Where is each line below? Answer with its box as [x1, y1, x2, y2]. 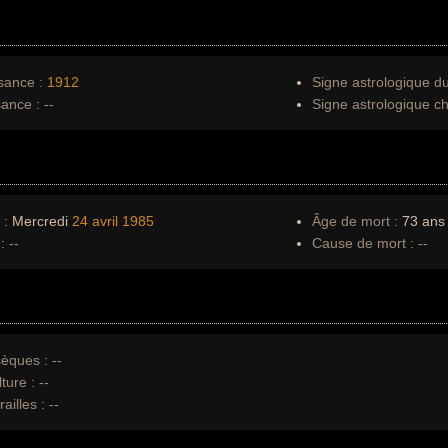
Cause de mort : [312, 235, 414, 251]
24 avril [72, 213, 118, 229]
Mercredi [8, 213, 72, 229]
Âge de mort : [312, 213, 398, 229]
